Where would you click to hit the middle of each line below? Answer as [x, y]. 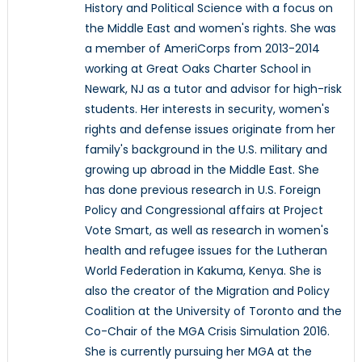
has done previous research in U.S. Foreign [202, 190]
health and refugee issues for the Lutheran [206, 251]
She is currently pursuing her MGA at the [198, 352]
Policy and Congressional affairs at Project [204, 210]
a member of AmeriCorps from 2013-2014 [202, 49]
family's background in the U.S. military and [206, 150]
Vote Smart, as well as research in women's [206, 231]
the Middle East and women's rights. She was [210, 29]
